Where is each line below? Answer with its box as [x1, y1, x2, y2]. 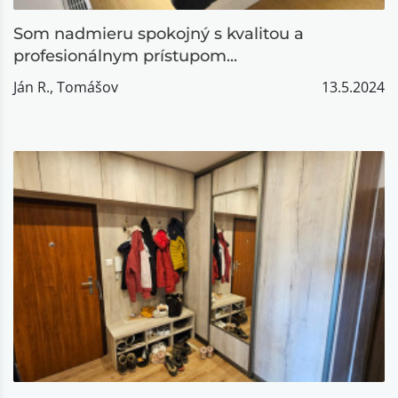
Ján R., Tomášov [13, 77, 118, 97]
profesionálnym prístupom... [13, 46, 237, 66]
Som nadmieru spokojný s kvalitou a [13, 24, 304, 44]
